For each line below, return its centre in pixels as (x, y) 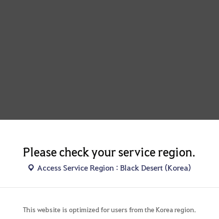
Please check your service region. (109, 151)
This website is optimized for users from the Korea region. (109, 209)
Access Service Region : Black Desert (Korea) (114, 167)
